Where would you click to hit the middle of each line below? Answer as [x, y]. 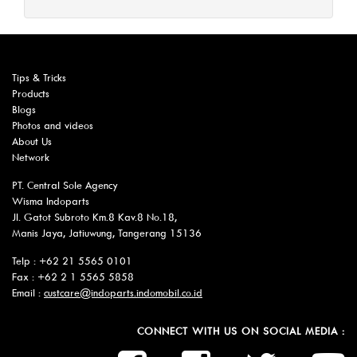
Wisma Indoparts [51, 202]
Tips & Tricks [39, 78]
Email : [28, 293]
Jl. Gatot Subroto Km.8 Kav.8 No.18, [94, 218]
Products [31, 94]
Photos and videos [53, 126]
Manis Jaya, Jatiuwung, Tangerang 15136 [107, 233]
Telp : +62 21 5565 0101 [72, 261]
